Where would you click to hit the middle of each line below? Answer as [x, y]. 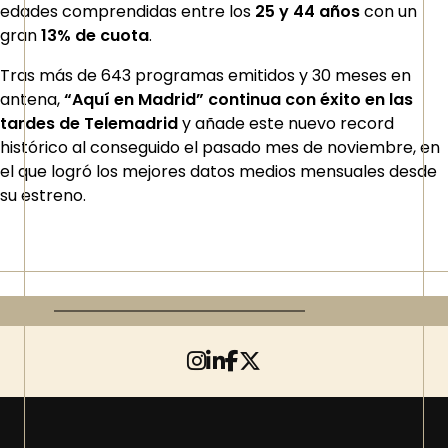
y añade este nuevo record [286, 123]
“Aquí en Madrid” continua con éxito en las [238, 99]
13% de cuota [93, 35]
